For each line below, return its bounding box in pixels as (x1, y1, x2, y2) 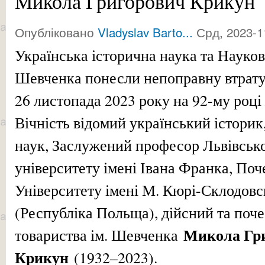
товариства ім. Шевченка (15, 224, 183, 245)
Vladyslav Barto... (98, 22, 193, 41)
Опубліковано (15, 22, 98, 41)
